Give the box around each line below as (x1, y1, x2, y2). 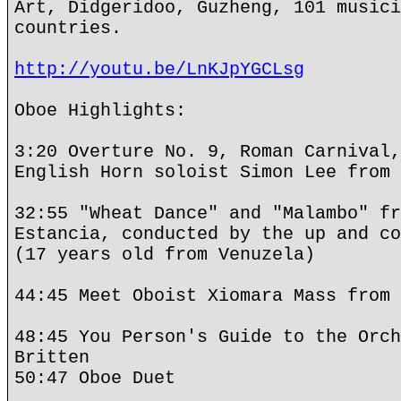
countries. (14, 18, 122, 38)
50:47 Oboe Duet (14, 368, 175, 388)
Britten (14, 347, 90, 368)
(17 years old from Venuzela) (14, 244, 315, 265)
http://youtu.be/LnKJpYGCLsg (14, 59, 304, 80)
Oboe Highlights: (14, 100, 186, 121)
